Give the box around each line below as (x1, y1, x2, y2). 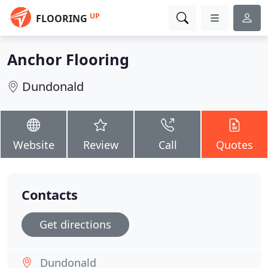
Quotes (216, 138, 253, 152)
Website (13, 138, 54, 152)
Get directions (39, 217, 111, 232)
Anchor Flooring (7, 49, 129, 69)
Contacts (22, 186, 78, 203)
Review (83, 138, 118, 152)
